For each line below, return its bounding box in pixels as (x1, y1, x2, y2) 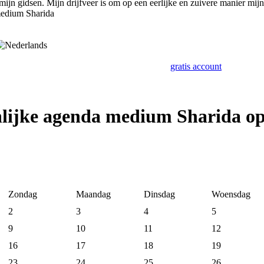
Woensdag (212, 189, 250, 200)
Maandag (76, 189, 111, 200)
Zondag (8, 189, 37, 200)
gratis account (170, 61, 222, 71)
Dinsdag (144, 189, 175, 200)
